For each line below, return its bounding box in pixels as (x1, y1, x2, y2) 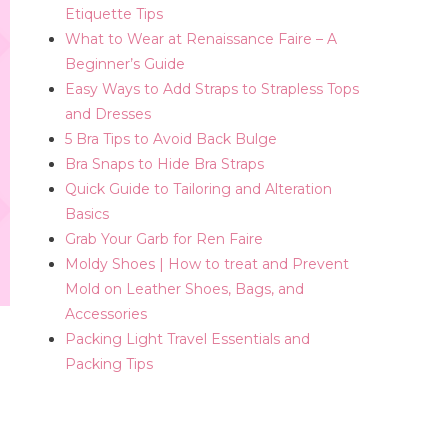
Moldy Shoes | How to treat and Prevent (65, 255, 350, 273)
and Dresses (65, 105, 152, 123)
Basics (65, 205, 110, 223)
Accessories (65, 305, 148, 323)
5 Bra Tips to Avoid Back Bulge (65, 130, 278, 148)
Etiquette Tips (65, 5, 164, 23)
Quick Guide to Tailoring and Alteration (65, 180, 333, 198)
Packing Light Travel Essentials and (65, 330, 311, 348)
